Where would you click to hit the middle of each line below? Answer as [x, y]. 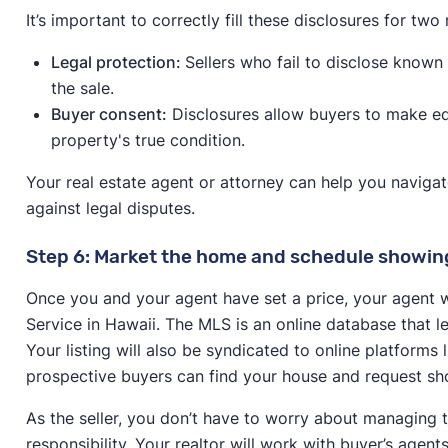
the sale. [82, 87]
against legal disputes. [110, 207]
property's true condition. [147, 139]
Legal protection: [117, 61]
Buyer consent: [108, 113]
